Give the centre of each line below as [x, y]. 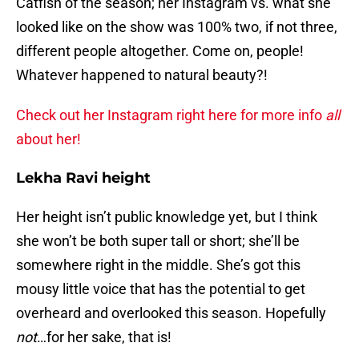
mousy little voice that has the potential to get [161, 289]
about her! [48, 139]
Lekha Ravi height [83, 178]
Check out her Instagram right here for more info [171, 115]
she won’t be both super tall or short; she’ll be [158, 241]
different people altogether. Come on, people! [160, 51]
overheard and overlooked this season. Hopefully [171, 313]
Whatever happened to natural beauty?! [142, 75]
